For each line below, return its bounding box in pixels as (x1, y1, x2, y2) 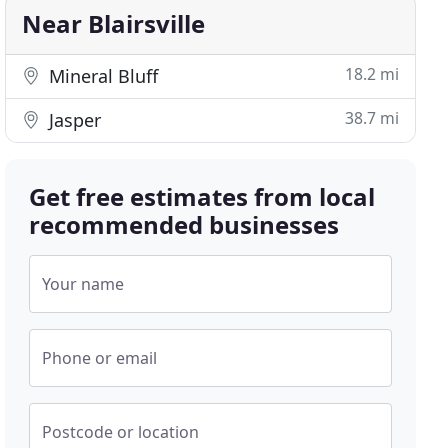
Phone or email (42, 347, 158, 369)
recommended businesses (29, 208, 340, 241)
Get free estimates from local (29, 180, 376, 213)
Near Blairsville (22, 7, 206, 40)
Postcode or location (42, 421, 200, 443)
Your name (42, 273, 125, 295)
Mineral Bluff (44, 64, 159, 88)
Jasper (44, 108, 102, 132)
